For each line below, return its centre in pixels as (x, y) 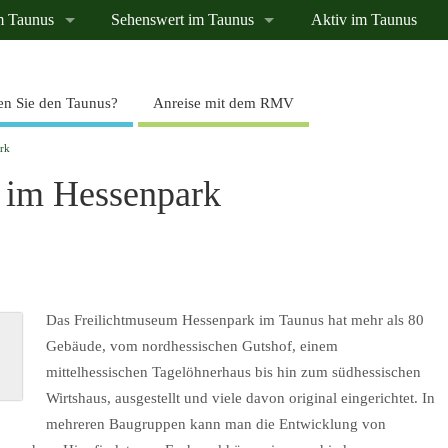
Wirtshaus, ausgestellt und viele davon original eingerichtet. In (241, 397)
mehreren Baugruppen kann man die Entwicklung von (216, 423)
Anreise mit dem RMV (223, 102)
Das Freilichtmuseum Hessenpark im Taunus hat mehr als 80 (235, 319)
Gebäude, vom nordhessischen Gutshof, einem (192, 345)
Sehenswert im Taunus (183, 20)
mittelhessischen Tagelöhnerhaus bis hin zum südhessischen (234, 371)
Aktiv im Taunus (363, 20)
